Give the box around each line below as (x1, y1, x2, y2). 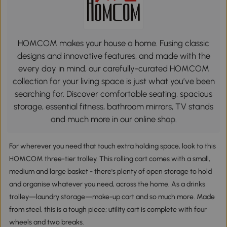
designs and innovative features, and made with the (17, 50, 210, 61)
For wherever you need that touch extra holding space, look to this (9, 142, 216, 151)
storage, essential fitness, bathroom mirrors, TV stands (14, 101, 213, 111)
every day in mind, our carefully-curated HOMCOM (18, 63, 209, 73)
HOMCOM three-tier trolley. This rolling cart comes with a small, (9, 155, 210, 164)
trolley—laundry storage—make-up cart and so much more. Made (9, 193, 215, 202)
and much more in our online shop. (50, 113, 177, 124)
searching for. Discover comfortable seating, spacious (15, 88, 212, 99)
